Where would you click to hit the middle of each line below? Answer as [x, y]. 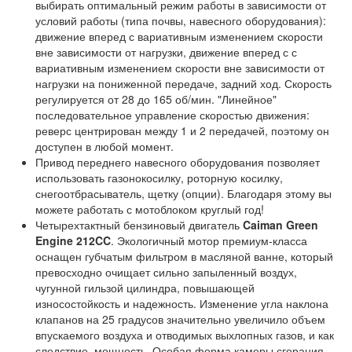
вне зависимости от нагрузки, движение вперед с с [166, 52]
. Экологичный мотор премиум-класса [209, 240]
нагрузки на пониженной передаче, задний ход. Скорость [183, 83]
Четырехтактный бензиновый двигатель [139, 225]
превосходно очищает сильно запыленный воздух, [166, 272]
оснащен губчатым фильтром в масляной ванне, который [184, 256]
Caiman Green [280, 225]
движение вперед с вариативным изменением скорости [179, 36]
